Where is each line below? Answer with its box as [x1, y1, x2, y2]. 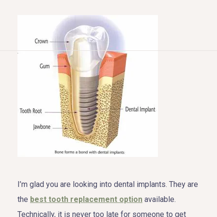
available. [142, 194, 176, 204]
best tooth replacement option [30, 194, 142, 204]
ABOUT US [34, 80, 91, 91]
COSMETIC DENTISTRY [34, 104, 156, 114]
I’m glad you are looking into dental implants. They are [17, 179, 198, 189]
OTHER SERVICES [34, 150, 128, 161]
